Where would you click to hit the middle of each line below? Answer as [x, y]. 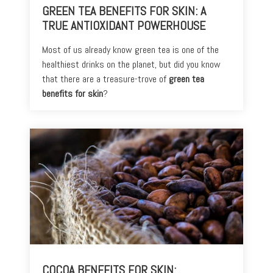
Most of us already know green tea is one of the [130, 49]
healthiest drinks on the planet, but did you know [131, 64]
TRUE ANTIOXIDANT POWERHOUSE [124, 25]
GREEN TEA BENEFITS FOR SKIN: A [124, 11]
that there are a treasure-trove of [105, 79]
